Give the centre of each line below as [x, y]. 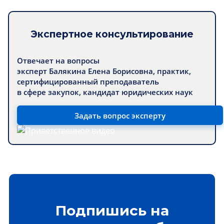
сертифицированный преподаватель [88, 82]
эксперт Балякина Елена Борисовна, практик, [104, 71]
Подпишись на [112, 210]
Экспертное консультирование [112, 34]
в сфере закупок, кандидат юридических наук [105, 92]
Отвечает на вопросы [58, 61]
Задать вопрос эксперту [120, 115]
